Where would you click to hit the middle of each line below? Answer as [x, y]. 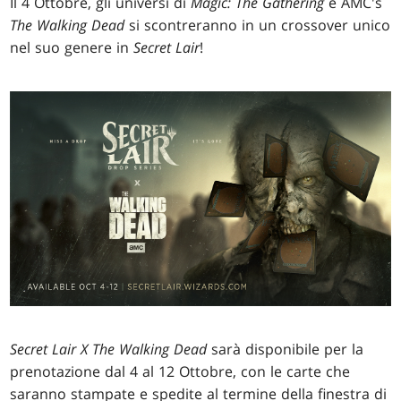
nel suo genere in [72, 48]
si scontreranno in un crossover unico [258, 26]
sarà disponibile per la [286, 349]
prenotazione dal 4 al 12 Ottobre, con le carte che [180, 371]
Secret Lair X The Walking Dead [109, 349]
